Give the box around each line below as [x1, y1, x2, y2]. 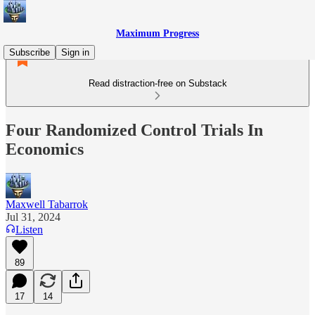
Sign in [61, 47, 89, 58]
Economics [6, 139, 84, 158]
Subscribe [9, 47, 50, 58]
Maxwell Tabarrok [6, 198, 88, 210]
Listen [15, 223, 43, 236]
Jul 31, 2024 [6, 210, 60, 223]
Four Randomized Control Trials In [6, 120, 263, 139]
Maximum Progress [116, 28, 199, 39]
